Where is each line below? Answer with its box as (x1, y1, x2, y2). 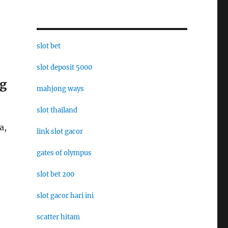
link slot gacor (36, 127, 83, 136)
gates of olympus (36, 149, 92, 157)
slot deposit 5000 (36, 63, 92, 72)
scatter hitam (36, 213, 80, 221)
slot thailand (36, 106, 77, 115)
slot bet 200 (36, 170, 74, 179)
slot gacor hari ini (36, 191, 94, 200)
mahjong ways (36, 84, 84, 93)
